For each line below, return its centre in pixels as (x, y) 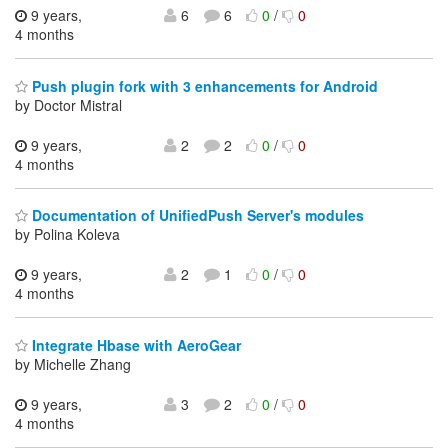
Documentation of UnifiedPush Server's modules (196, 215)
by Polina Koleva (67, 234)
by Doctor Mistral (68, 104)
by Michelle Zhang (73, 363)
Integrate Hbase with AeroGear (134, 344)
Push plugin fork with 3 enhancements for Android (203, 85)
